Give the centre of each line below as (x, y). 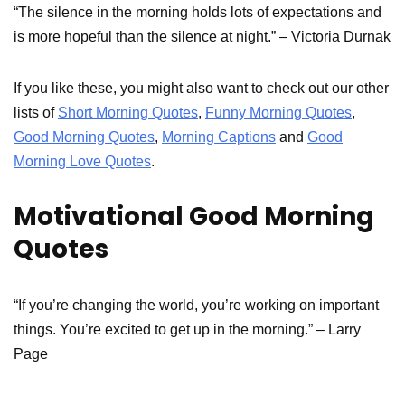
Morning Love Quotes (82, 161)
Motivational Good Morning (194, 216)
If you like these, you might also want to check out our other (201, 88)
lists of (36, 112)
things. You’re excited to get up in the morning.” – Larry (187, 329)
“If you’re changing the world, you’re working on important (196, 305)
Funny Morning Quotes (278, 112)
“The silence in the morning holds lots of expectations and (198, 12)
